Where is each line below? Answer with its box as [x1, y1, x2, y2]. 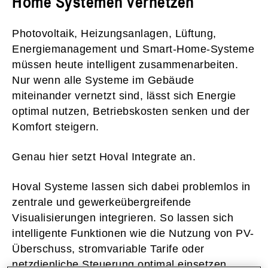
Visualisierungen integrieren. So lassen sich [12, 211, 233, 224]
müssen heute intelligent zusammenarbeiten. [12, 58, 238, 71]
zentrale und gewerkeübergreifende [12, 196, 191, 208]
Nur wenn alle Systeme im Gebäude [12, 74, 194, 86]
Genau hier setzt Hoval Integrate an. [12, 150, 196, 163]
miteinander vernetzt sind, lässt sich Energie [12, 89, 236, 102]
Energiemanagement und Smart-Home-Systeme [12, 42, 254, 55]
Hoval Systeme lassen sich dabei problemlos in [12, 180, 251, 193]
